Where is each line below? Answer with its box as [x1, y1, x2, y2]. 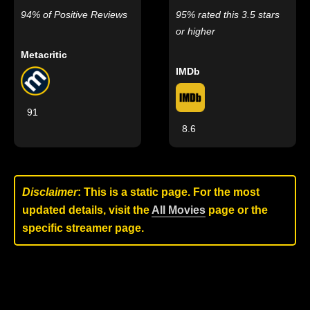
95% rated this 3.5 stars [176, 9, 280, 21]
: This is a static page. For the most [77, 186, 259, 199]
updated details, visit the [22, 204, 152, 217]
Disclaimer [22, 186, 77, 199]
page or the [206, 204, 268, 217]
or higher [176, 26, 216, 37]
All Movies [152, 204, 206, 217]
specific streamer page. [22, 222, 144, 235]
